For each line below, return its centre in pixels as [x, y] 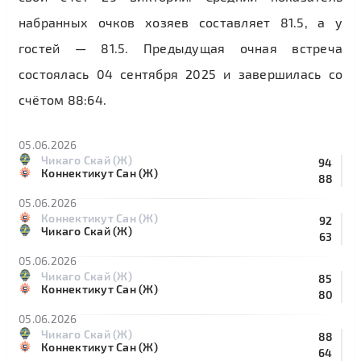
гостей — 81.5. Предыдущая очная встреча [180, 48]
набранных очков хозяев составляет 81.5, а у [180, 22]
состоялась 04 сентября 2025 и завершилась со [180, 74]
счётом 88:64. [63, 100]
